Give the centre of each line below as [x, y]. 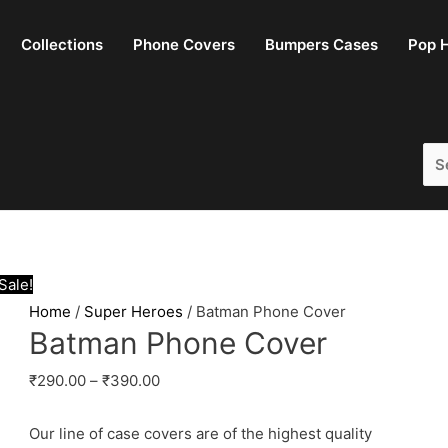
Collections [62, 44]
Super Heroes [134, 311]
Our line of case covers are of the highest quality [201, 434]
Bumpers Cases [321, 44]
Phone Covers [184, 44]
